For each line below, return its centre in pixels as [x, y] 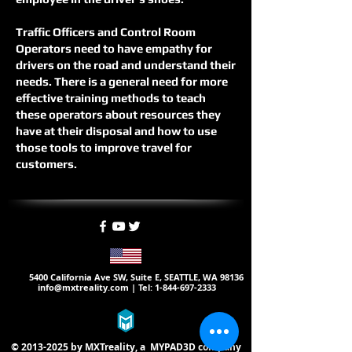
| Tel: [142, 287]
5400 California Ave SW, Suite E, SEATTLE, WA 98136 [126, 277]
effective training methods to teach [111, 98]
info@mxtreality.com [83, 287]
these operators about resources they [118, 114]
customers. [46, 164]
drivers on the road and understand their [126, 65]
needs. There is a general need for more [122, 81]
